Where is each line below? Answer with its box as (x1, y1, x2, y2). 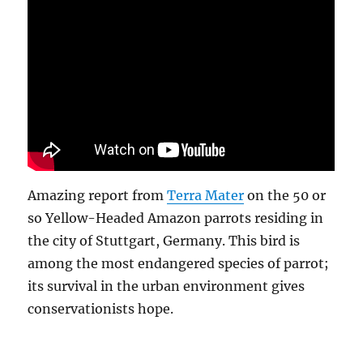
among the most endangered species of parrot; (28, 254, 330, 271)
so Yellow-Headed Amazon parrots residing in (28, 209, 324, 226)
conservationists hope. (28, 300, 174, 317)
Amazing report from (28, 186, 168, 203)
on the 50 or (244, 186, 327, 203)
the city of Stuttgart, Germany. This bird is (28, 232, 301, 249)
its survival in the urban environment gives (28, 277, 305, 294)
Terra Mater (167, 186, 245, 203)
